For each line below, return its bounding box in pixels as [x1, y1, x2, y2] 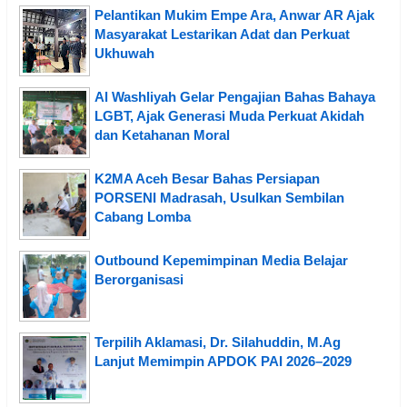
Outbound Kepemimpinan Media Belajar [94, 253, 348, 269]
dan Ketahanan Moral [94, 127, 230, 144]
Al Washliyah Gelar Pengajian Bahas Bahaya [94, 89, 375, 105]
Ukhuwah [94, 45, 154, 62]
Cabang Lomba [94, 209, 191, 225]
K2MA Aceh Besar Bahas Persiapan [94, 171, 320, 187]
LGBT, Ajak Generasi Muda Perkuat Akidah [94, 108, 364, 124]
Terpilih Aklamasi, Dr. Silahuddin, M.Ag [94, 334, 341, 351]
